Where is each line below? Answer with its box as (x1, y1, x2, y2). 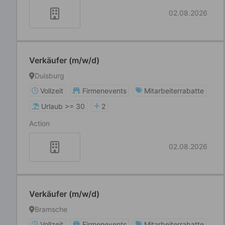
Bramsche (35, 205, 67, 213)
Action (29, 119, 50, 128)
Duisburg (35, 71, 64, 80)
